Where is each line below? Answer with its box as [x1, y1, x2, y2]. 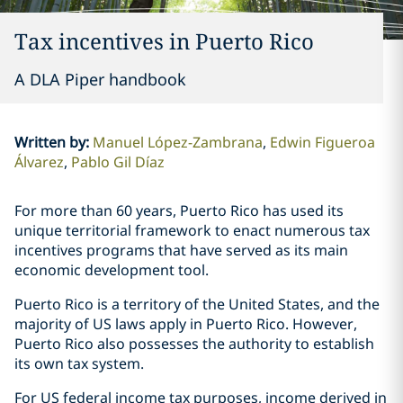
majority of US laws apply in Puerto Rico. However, [14, 314, 357, 334]
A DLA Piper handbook [14, 68, 186, 90]
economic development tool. [14, 260, 209, 280]
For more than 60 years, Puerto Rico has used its [14, 201, 344, 220]
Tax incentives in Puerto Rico [14, 26, 314, 56]
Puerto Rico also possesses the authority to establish [14, 334, 374, 354]
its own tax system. [14, 354, 144, 373]
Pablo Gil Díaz [70, 152, 165, 172]
